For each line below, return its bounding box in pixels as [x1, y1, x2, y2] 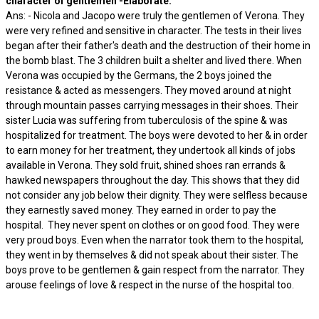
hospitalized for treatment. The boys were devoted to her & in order [6, 130, 308, 141]
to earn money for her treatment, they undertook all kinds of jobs [6, 145, 296, 156]
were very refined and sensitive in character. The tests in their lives [6, 25, 302, 36]
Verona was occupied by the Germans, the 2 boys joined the [6, 70, 272, 81]
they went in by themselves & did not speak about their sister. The [6, 249, 298, 261]
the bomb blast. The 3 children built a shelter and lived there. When [6, 55, 302, 66]
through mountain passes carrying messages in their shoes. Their [6, 100, 298, 111]
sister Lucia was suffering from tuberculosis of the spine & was [6, 115, 288, 126]
